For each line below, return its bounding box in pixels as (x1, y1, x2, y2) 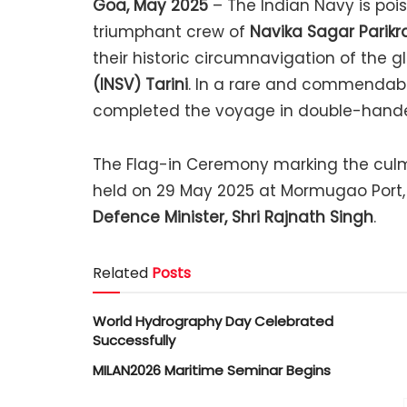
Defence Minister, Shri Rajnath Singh (93, 205, 373, 228)
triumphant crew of (93, 20, 250, 43)
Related (93, 263, 148, 284)
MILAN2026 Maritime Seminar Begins (93, 361, 331, 381)
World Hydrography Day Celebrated (93, 312, 333, 332)
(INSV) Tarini (93, 73, 188, 95)
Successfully (93, 331, 175, 351)
